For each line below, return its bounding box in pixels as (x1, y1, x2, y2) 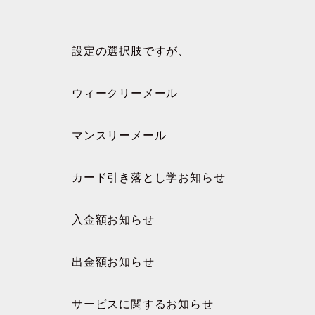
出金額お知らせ (72, 255, 155, 268)
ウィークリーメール (72, 86, 179, 99)
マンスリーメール (72, 129, 167, 141)
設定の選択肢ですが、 (72, 44, 190, 57)
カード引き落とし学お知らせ (72, 171, 226, 184)
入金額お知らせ (72, 213, 155, 226)
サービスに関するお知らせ (72, 297, 214, 310)
